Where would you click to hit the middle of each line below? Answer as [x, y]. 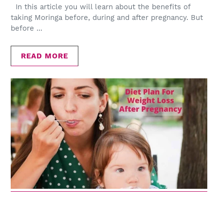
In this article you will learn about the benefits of [100, 7]
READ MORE [45, 56]
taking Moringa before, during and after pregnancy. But [107, 18]
